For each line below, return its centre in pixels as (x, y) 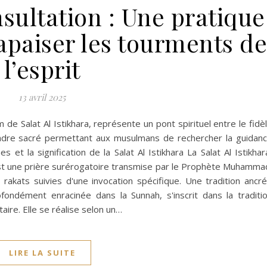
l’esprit (42, 69)
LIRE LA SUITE (42, 253)
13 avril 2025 (42, 97)
